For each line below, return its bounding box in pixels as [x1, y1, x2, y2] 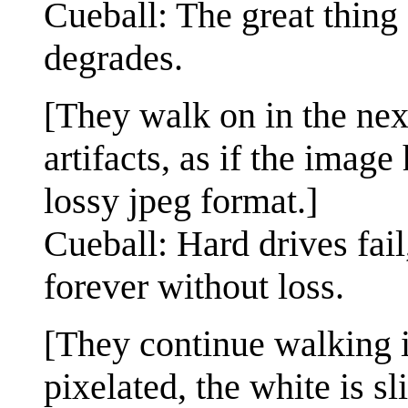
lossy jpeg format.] [44, 179, 318, 221]
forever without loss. [44, 265, 344, 307]
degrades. [44, 36, 183, 78]
